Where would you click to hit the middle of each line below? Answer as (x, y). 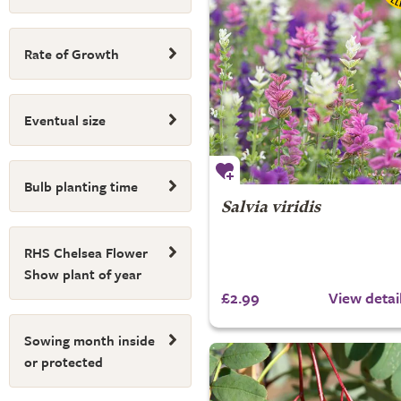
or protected (64, 362)
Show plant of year (83, 274)
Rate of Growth (72, 54)
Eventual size (65, 120)
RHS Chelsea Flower (86, 252)
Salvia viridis (270, 208)
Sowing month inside (90, 340)
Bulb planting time (81, 186)
